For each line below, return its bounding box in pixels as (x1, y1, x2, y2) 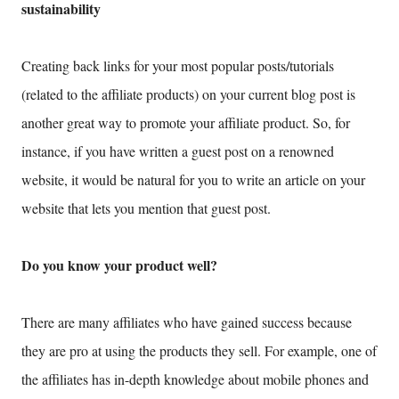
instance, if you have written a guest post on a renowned (21, 142, 334, 161)
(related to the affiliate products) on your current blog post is (21, 85, 355, 104)
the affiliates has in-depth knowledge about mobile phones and (21, 370, 369, 389)
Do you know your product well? (21, 255, 217, 276)
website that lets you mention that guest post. (21, 199, 271, 218)
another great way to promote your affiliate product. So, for (21, 113, 350, 133)
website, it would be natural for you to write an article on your (21, 170, 365, 190)
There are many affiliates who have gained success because (21, 313, 352, 332)
